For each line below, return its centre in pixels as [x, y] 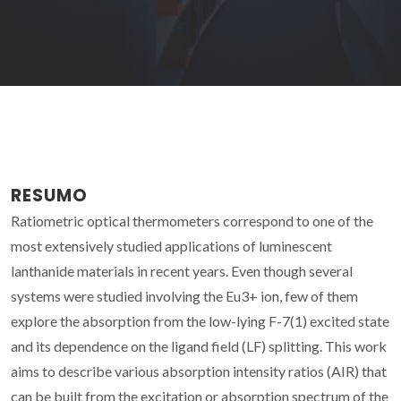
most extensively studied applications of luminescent [171, 245]
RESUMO [49, 195]
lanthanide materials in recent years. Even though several [182, 270]
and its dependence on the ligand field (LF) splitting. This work [199, 346]
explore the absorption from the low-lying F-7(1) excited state [200, 320]
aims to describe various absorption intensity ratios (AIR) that [199, 371]
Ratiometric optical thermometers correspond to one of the [192, 220]
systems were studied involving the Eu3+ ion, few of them [184, 295]
